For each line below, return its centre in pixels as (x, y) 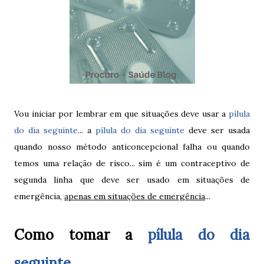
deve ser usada (217, 130)
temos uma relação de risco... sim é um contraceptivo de (132, 163)
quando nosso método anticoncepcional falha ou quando (132, 146)
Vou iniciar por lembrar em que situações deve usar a (121, 113)
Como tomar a (81, 235)
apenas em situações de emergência (135, 196)
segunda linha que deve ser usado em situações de (132, 179)
